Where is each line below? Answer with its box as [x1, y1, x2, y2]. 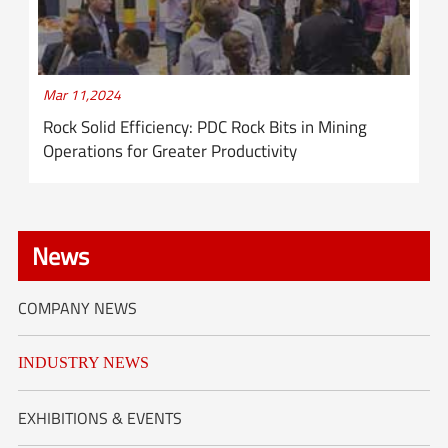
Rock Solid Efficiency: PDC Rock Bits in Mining [43, 113, 368, 140]
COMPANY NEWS [17, 295, 137, 320]
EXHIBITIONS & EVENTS [17, 405, 182, 430]
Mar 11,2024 [43, 83, 122, 105]
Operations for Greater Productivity [43, 137, 298, 164]
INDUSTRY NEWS [17, 353, 149, 371]
